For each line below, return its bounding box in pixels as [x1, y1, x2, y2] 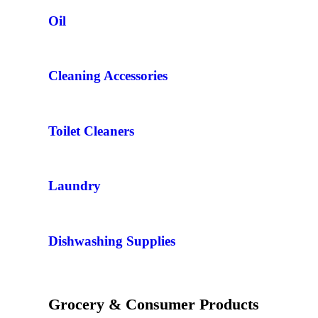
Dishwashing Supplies [48, 233, 175, 248]
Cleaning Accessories [48, 68, 168, 84]
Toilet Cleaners [48, 123, 134, 138]
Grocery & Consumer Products [48, 295, 259, 314]
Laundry [48, 178, 101, 194]
